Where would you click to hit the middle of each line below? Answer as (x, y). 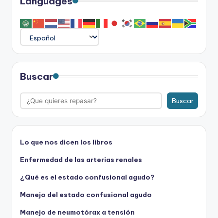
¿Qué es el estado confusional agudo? (87, 177)
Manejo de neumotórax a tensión (77, 212)
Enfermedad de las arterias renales (81, 159)
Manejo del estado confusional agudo (86, 194)
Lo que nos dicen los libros (66, 142)
